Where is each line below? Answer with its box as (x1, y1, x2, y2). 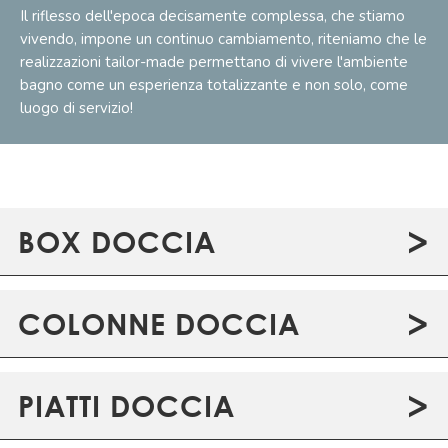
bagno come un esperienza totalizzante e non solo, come (20, 74, 408, 95)
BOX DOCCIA (18, 223, 216, 259)
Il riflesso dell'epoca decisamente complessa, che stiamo (20, 5, 405, 26)
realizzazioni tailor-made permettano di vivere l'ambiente (20, 51, 408, 72)
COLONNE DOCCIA (18, 305, 300, 341)
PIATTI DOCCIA (18, 387, 235, 423)
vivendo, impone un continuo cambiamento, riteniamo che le (20, 28, 427, 49)
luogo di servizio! (20, 97, 133, 118)
